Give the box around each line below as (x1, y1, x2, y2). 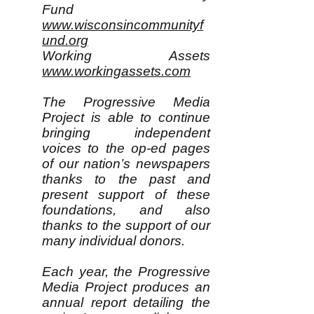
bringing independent (42, 125, 210, 140)
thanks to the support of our (42, 218, 210, 233)
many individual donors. (42, 233, 185, 248)
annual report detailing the (42, 295, 210, 310)
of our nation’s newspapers (42, 156, 210, 171)
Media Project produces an (42, 280, 210, 294)
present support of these (42, 187, 210, 202)
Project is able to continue (42, 110, 210, 125)
